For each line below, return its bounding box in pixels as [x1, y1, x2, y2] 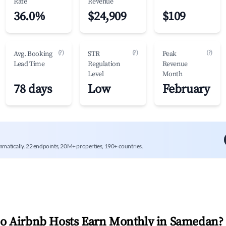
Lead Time [14, 60, 45, 69]
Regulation [88, 60, 120, 69]
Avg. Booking [14, 49, 52, 59]
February [162, 82, 210, 97]
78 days [14, 82, 52, 97]
